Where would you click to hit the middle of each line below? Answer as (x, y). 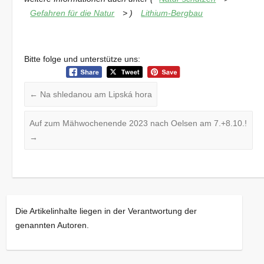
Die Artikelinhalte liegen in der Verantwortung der (106, 211)
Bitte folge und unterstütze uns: (82, 59)
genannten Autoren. (52, 225)
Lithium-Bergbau (172, 13)
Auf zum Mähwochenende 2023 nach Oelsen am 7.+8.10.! (138, 123)
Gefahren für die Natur (72, 13)
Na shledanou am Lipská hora (95, 95)
